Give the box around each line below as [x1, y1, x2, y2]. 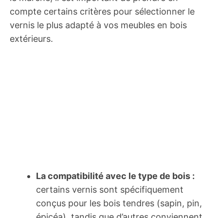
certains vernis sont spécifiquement [36, 184, 183, 195]
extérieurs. [10, 34, 53, 44]
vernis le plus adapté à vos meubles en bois [10, 20, 187, 30]
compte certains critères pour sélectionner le [10, 6, 195, 17]
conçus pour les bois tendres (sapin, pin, [36, 198, 202, 208]
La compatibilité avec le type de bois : [36, 171, 195, 181]
